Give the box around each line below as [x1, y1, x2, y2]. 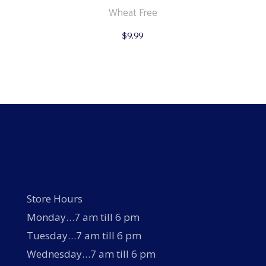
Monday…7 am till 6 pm [26, 210, 140, 224]
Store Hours [26, 191, 83, 205]
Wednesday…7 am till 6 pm [26, 246, 156, 261]
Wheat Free [108, 4, 157, 21]
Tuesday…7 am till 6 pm [26, 228, 141, 242]
